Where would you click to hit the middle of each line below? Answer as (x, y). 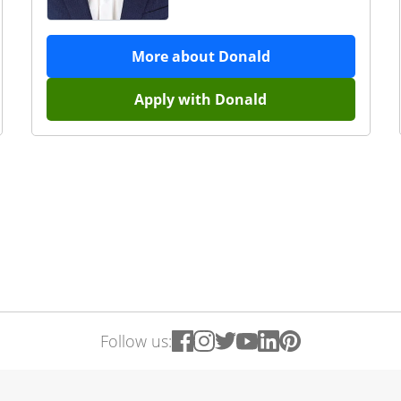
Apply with (175, 99)
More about (175, 56)
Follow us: (136, 341)
